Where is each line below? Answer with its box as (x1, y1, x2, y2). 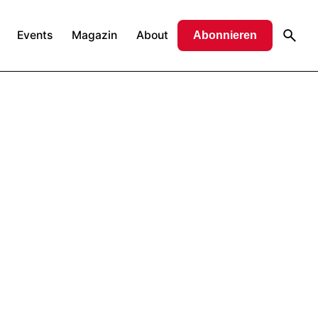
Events (16, 28, 53, 42)
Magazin (71, 28, 117, 42)
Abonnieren (193, 29, 257, 41)
